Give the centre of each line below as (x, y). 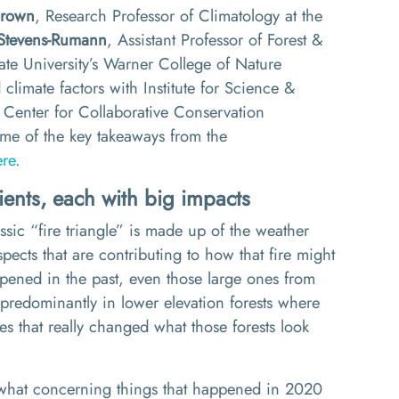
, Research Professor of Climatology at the (179, 16)
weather (282, 230)
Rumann (79, 40)
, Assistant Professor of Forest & (215, 40)
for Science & (245, 88)
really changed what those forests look (179, 326)
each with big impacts (148, 198)
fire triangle (77, 230)
